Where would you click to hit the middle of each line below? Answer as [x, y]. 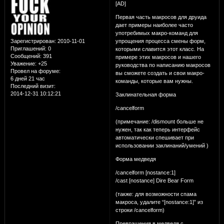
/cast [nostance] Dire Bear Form [154, 180]
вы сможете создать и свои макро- [160, 73]
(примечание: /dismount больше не [159, 121]
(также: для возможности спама [156, 194]
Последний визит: [33, 86]
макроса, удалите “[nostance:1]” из [159, 202]
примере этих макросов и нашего [158, 57]
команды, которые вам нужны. [154, 81]
